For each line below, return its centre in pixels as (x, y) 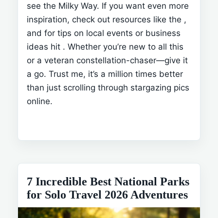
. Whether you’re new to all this (123, 46)
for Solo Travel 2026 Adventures (107, 194)
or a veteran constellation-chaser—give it (107, 60)
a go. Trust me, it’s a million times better (105, 74)
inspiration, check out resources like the (105, 19)
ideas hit (45, 46)
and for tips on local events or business (104, 33)
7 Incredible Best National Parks (108, 181)
